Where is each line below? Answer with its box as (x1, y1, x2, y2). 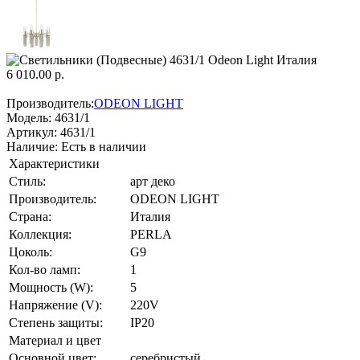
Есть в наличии (58, 140, 146, 154)
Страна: (9, 210, 51, 224)
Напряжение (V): (9, 298, 102, 313)
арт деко (130, 174, 175, 189)
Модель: (6, 111, 51, 125)
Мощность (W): (9, 280, 93, 295)
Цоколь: (9, 245, 52, 260)
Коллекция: (9, 227, 72, 242)
